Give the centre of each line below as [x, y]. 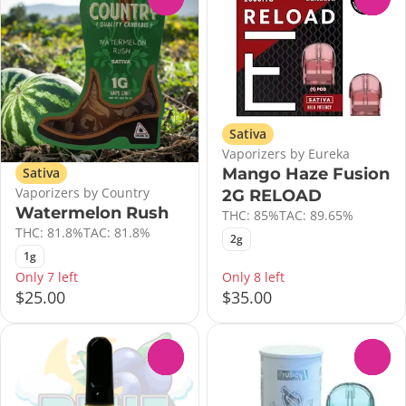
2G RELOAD [272, 196]
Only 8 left [253, 277]
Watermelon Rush [92, 213]
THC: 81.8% [49, 233]
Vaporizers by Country [82, 193]
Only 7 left [47, 277]
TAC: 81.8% [117, 233]
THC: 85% [251, 216]
